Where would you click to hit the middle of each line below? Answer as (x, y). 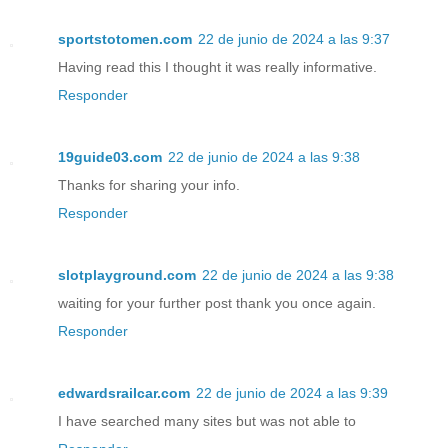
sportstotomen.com (125, 39)
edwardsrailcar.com (124, 393)
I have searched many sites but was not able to (207, 421)
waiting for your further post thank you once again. (217, 303)
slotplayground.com (127, 275)
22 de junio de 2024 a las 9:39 (292, 393)
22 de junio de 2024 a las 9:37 (294, 39)
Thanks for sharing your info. (149, 185)
